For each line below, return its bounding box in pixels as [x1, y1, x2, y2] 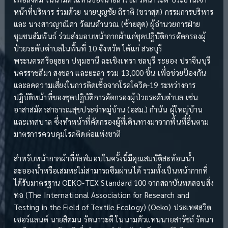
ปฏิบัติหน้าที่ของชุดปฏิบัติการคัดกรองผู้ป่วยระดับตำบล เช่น [13, 92, 198, 102]
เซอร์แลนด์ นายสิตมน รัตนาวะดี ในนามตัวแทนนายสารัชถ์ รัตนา [13, 214, 213, 224]
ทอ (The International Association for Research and [13, 190, 189, 199]
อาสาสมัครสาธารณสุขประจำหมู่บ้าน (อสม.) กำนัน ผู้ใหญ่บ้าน [13, 104, 203, 114]
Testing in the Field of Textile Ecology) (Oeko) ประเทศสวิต [13, 202, 212, 212]
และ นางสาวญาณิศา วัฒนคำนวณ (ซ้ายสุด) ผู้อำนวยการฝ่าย [13, 19, 201, 28]
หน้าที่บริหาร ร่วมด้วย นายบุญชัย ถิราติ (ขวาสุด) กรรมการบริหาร [13, 7, 213, 16]
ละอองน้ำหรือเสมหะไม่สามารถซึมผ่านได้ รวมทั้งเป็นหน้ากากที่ [13, 165, 208, 175]
